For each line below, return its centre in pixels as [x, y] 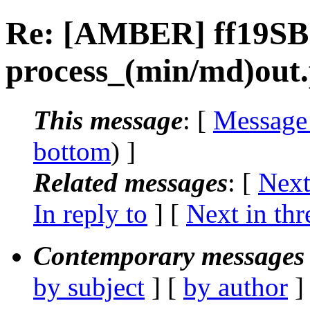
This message [108, 120]
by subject [89, 286]
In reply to [90, 213]
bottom [72, 151]
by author [236, 286]
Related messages [130, 182]
